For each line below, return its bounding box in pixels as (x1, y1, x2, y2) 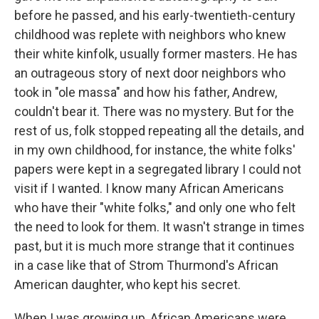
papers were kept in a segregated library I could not (14, 162, 301, 177)
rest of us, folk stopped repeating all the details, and (14, 123, 304, 138)
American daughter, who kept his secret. (14, 277, 241, 292)
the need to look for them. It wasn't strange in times (14, 219, 305, 234)
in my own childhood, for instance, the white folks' (14, 142, 296, 157)
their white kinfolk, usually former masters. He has (14, 46, 298, 61)
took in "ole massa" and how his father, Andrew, (14, 85, 277, 100)
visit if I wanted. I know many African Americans (14, 181, 284, 196)
